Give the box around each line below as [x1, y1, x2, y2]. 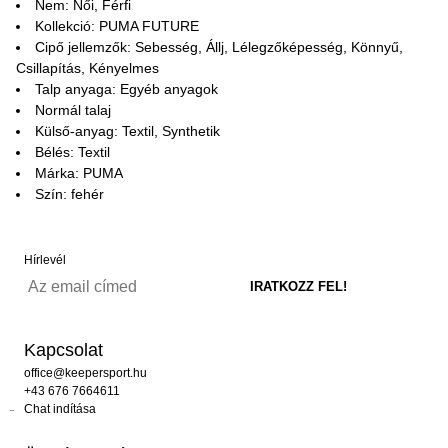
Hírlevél [24, 253, 66, 267]
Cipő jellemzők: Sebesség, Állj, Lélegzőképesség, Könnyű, [35, 39, 403, 55]
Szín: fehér [35, 186, 104, 202]
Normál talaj [35, 102, 111, 118]
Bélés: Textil [35, 144, 110, 160]
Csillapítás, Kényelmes [16, 60, 159, 76]
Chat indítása [24, 402, 96, 416]
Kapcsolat [24, 340, 103, 360]
